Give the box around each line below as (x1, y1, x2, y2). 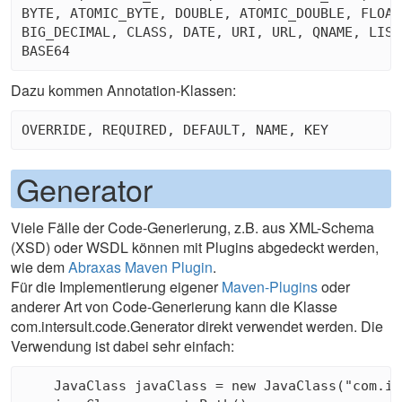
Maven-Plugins (222, 276, 318, 298)
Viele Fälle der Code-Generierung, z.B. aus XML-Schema (11, 217, 374, 239)
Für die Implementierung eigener (11, 276, 222, 298)
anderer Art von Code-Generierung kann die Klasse (11, 296, 337, 318)
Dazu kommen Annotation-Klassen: (11, 80, 236, 101)
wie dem (11, 257, 68, 278)
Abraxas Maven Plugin (68, 257, 213, 278)
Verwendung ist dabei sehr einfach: (11, 336, 234, 357)
